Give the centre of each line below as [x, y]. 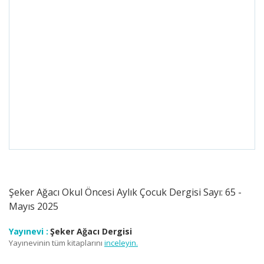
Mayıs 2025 [34, 206]
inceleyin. [121, 243]
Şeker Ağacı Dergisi [91, 231]
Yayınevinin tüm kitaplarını [56, 243]
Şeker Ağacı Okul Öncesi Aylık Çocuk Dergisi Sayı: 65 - [125, 192]
